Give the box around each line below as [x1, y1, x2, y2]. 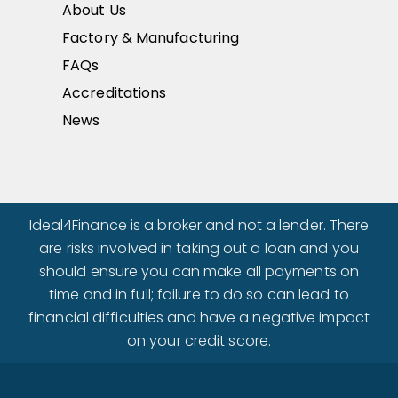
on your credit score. [126, 330, 272, 351]
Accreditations [62, 83, 167, 104]
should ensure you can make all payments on [38, 260, 360, 282]
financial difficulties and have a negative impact [28, 306, 370, 328]
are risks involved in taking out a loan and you [39, 237, 359, 259]
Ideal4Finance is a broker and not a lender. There [28, 214, 370, 235]
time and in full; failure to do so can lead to [49, 283, 349, 305]
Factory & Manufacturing [62, 28, 240, 49]
